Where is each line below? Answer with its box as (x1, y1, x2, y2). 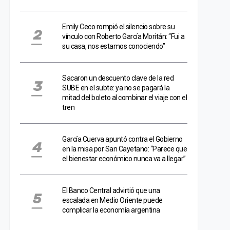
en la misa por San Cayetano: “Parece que (62, 145, 187, 153)
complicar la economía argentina (62, 206, 160, 214)
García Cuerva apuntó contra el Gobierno (62, 135, 183, 143)
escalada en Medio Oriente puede (62, 196, 163, 204)
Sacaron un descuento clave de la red (62, 74, 174, 82)
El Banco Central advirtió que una (62, 186, 160, 195)
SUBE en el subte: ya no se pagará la (62, 84, 169, 92)
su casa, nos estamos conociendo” (62, 42, 165, 50)
